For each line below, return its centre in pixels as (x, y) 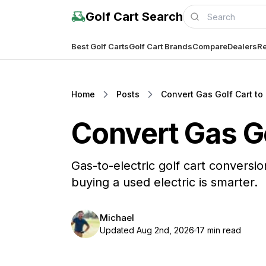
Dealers (242, 46)
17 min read (219, 230)
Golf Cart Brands (161, 46)
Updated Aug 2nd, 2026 (147, 230)
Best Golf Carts (100, 46)
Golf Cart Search (134, 17)
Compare (210, 46)
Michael (117, 218)
